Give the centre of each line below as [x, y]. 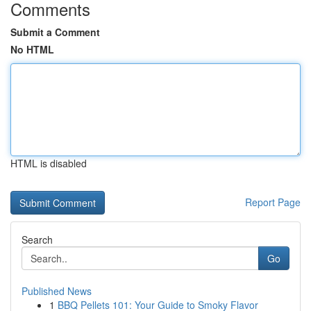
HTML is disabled [49, 163]
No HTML [32, 49]
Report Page [273, 202]
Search [37, 239]
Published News [57, 291]
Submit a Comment [55, 32]
